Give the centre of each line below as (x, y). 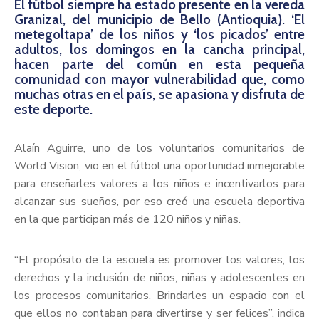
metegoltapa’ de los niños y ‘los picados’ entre (159, 35)
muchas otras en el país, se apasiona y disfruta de (159, 95)
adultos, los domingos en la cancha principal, (159, 50)
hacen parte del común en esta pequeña (159, 65)
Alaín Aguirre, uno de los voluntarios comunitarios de (159, 148)
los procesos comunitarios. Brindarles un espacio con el (159, 296)
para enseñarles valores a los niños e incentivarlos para (159, 184)
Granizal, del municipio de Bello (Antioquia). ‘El (159, 20)
